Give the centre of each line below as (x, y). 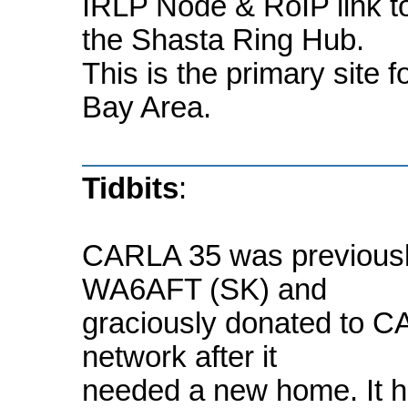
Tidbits (130, 189)
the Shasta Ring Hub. (223, 40)
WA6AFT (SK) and (204, 290)
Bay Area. (147, 107)
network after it (179, 357)
